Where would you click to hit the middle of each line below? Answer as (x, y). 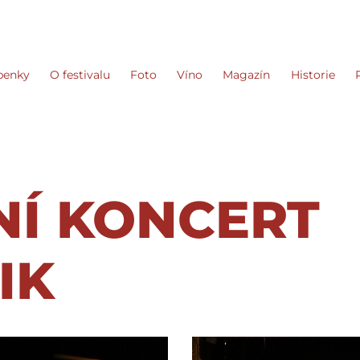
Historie (313, 75)
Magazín (247, 75)
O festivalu (80, 75)
